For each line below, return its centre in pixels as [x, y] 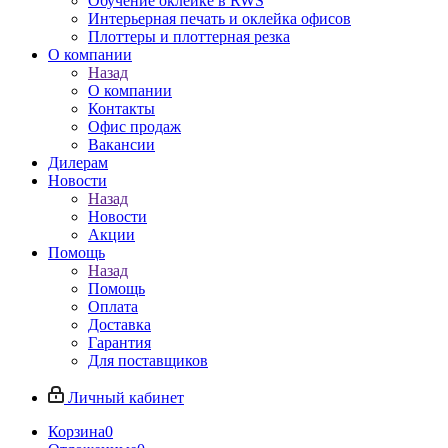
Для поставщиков [148, 360]
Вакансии [121, 144]
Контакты [121, 108]
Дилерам [78, 162]
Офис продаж [134, 126]
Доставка [119, 324]
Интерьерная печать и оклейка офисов [219, 18]
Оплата [113, 306]
